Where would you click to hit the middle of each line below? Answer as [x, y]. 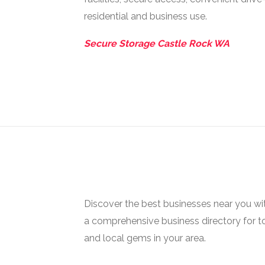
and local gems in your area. [145, 238]
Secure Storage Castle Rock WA [157, 43]
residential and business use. [146, 16]
